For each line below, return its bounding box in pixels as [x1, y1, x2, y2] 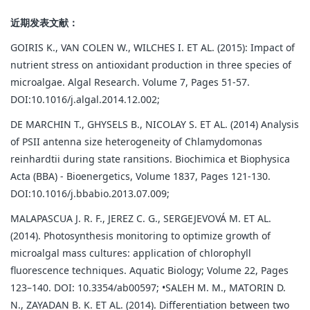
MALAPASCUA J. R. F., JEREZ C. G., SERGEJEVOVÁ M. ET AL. [10, 212, 271, 226]
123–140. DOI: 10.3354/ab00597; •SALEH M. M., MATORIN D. [10, 281, 286, 295]
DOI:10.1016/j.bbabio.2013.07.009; [10, 186, 170, 200]
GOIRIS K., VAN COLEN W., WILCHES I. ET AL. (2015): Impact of [10, 40, 295, 54]
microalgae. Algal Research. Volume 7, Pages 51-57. [10, 75, 250, 89]
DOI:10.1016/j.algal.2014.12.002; [10, 92, 160, 106]
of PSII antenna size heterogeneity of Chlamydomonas [10, 134, 262, 148]
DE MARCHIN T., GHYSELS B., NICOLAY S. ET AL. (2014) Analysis [10, 117, 299, 131]
